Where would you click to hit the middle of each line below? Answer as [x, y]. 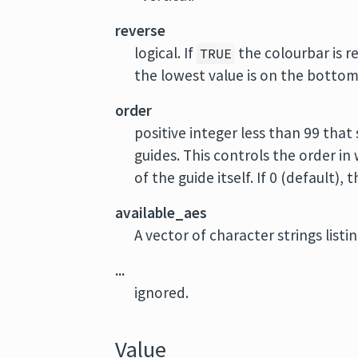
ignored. [162, 292]
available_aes [161, 213]
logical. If [166, 53]
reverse [141, 30]
